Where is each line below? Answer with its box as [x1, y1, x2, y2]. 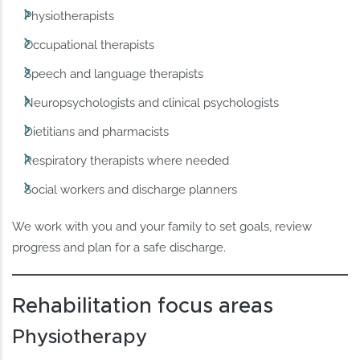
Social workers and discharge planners [24, 182, 238, 198]
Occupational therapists [24, 37, 155, 52]
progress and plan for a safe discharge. [12, 240, 227, 256]
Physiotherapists [24, 8, 115, 23]
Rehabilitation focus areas [12, 296, 274, 317]
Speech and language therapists [24, 67, 204, 81]
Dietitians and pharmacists [24, 125, 170, 140]
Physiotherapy [12, 328, 148, 348]
